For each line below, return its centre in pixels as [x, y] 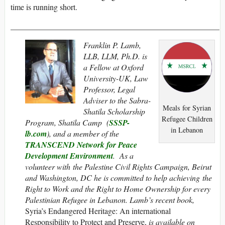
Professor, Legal [109, 89]
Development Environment [69, 156]
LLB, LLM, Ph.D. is [115, 56]
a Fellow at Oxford [114, 67]
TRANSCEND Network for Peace [81, 145]
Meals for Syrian [187, 107]
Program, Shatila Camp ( [67, 123]
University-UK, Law [116, 78]
